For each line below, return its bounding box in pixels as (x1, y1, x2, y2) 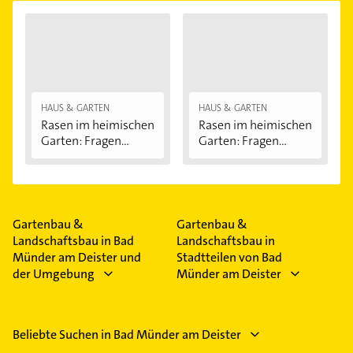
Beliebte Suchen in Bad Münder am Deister (13, 326, 241, 344)
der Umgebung (13, 266, 95, 283)
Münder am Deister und (13, 249, 141, 266)
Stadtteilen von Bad (176, 249, 282, 266)
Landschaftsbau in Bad (13, 232, 134, 250)
